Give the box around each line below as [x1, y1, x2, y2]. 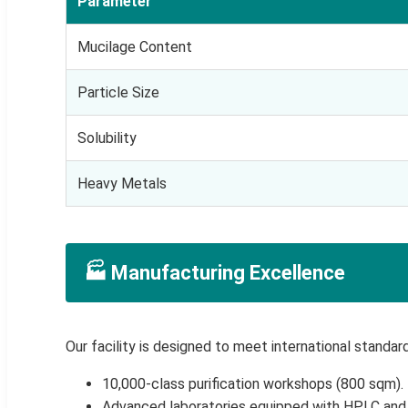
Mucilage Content [77, 37, 192, 56]
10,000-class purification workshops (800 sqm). [102, 374, 403, 393]
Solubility [77, 128, 137, 147]
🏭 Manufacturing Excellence [84, 260, 345, 284]
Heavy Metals [77, 174, 167, 192]
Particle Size [77, 83, 159, 101]
